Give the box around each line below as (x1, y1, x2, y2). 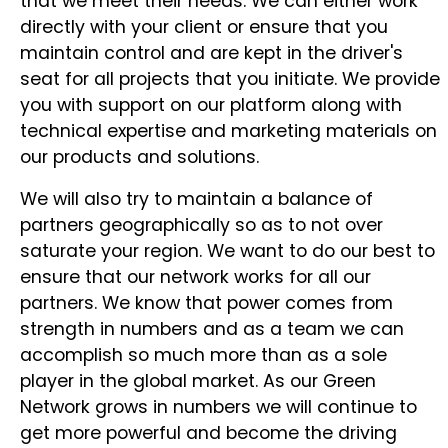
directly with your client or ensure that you (20, 15, 388, 39)
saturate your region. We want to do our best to (20, 239, 435, 263)
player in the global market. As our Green (20, 369, 376, 393)
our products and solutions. (20, 145, 259, 169)
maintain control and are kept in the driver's (20, 41, 403, 65)
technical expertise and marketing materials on (20, 119, 437, 143)
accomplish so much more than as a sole (20, 343, 387, 367)
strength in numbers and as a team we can (20, 317, 404, 341)
